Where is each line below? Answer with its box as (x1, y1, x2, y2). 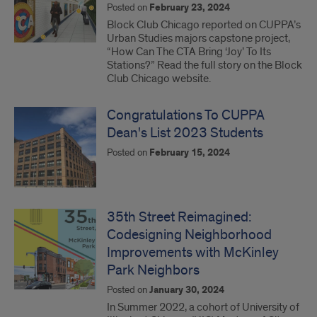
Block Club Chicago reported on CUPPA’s (107, 18, 301, 32)
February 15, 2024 (149, 146, 230, 159)
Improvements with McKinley (107, 244, 279, 261)
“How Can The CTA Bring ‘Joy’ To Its (107, 45, 271, 59)
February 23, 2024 (149, 1, 230, 14)
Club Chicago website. (107, 71, 211, 86)
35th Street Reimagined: (107, 209, 252, 226)
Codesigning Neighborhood (107, 226, 272, 243)
